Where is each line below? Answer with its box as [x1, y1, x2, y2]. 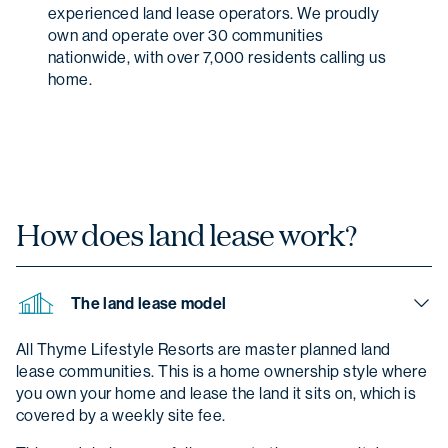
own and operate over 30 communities [48, 26, 324, 46]
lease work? [204, 215, 357, 255]
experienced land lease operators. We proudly [48, 4, 380, 24]
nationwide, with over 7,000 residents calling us [48, 48, 387, 68]
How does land [16, 215, 205, 255]
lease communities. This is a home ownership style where [16, 362, 428, 382]
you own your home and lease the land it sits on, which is [16, 384, 417, 404]
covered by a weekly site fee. [16, 406, 226, 426]
